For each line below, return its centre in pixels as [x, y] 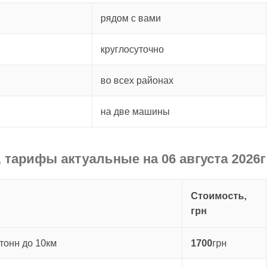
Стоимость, [219, 196]
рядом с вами [131, 18]
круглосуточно [132, 49]
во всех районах [137, 80]
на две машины [135, 112]
